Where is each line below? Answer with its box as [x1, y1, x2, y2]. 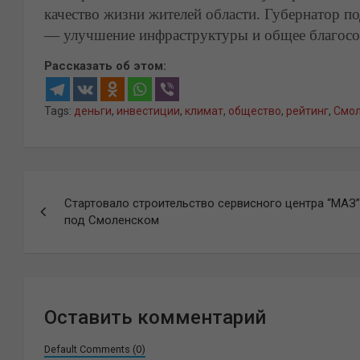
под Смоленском [64, 213, 159, 227]
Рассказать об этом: [44, 59, 166, 73]
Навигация [24, 173, 145, 201]
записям [24, 235, 120, 264]
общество [228, 104, 281, 117]
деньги [74, 104, 112, 117]
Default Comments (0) [44, 343, 145, 355]
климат [185, 104, 223, 117]
